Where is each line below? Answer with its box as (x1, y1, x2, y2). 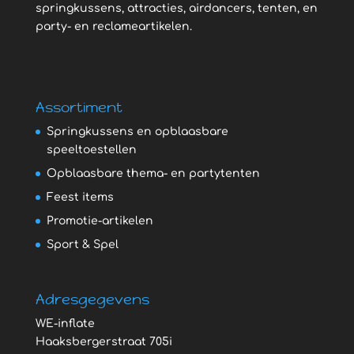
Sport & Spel (46, 239, 119, 251)
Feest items (46, 191, 114, 204)
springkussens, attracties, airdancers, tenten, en (35, 2, 318, 14)
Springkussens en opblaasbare (46, 126, 228, 138)
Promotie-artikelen (46, 215, 153, 228)
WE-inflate (35, 317, 95, 330)
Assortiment (35, 98, 122, 117)
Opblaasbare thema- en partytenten (46, 168, 260, 180)
